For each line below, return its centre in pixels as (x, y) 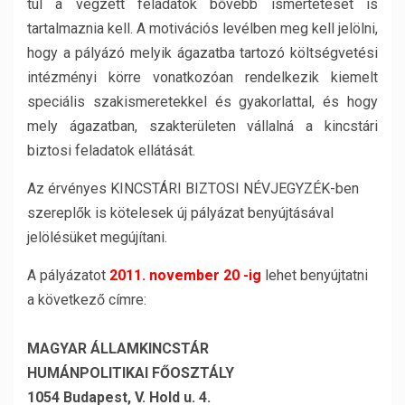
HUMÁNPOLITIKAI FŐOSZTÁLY (131, 373)
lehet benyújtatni (315, 275)
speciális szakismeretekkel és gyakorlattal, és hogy (202, 102)
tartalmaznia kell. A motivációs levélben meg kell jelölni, (202, 28)
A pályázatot (68, 275)
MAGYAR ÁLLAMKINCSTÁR (118, 348)
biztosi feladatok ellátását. (111, 151)
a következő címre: (87, 300)
